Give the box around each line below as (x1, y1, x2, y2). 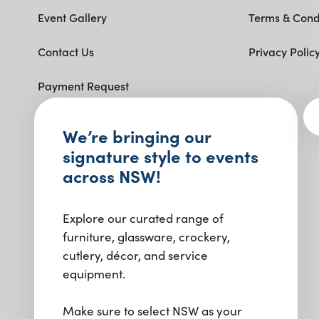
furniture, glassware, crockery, (63, 228, 230, 245)
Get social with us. (37, 105, 156, 125)
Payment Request (37, 77, 129, 93)
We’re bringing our (63, 124, 211, 147)
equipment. (63, 265, 125, 282)
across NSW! (63, 164, 161, 187)
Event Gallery (37, 9, 107, 25)
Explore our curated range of (63, 209, 224, 226)
